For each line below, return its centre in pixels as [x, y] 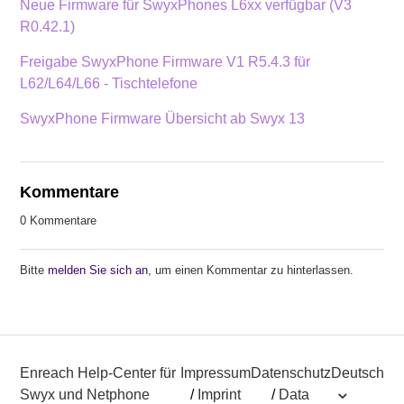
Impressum [215, 372]
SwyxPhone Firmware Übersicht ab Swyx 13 [163, 118]
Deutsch [357, 372]
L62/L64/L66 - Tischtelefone [109, 83]
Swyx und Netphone [85, 394]
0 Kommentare [59, 220]
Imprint [219, 394]
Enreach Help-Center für [98, 372]
